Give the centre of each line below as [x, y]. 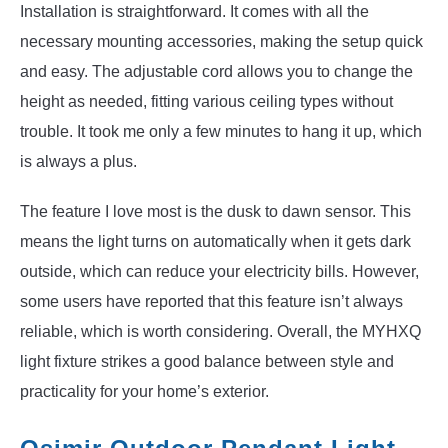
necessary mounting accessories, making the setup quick [221, 42]
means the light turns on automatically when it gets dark [215, 242]
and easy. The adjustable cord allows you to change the [216, 72]
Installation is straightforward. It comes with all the [194, 12]
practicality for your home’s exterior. [144, 392]
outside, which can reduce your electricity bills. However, [219, 272]
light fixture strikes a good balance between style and [207, 362]
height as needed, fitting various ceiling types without [206, 102]
